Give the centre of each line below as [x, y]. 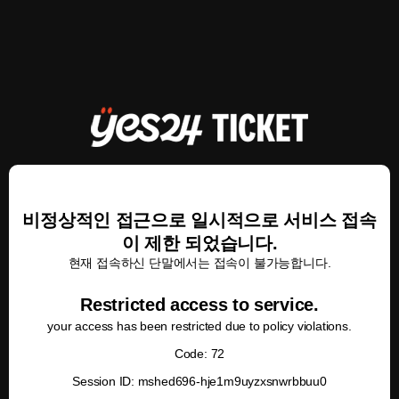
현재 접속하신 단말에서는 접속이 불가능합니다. [199, 263]
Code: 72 [199, 354]
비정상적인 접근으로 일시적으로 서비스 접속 [199, 220]
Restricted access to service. [199, 305]
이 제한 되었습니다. [199, 243]
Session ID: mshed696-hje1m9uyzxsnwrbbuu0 [199, 381]
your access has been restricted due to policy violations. [199, 326]
